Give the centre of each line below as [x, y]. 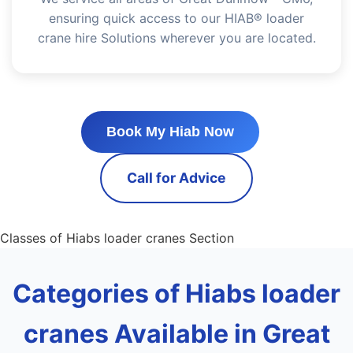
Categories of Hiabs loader [176, 294]
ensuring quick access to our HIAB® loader [176, 18]
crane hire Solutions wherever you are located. [176, 38]
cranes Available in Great [176, 334]
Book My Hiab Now [170, 132]
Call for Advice [176, 178]
